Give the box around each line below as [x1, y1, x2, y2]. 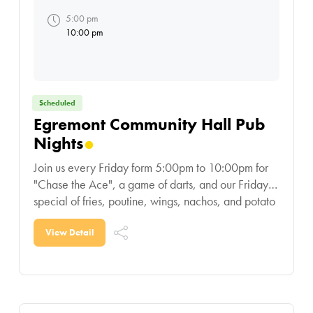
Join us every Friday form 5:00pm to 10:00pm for [33, 159, 268, 176]
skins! [33, 210, 59, 226]
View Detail [45, 226, 94, 239]
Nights [33, 132, 83, 154]
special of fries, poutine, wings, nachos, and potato [33, 193, 275, 210]
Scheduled [38, 98, 75, 108]
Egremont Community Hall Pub [33, 113, 265, 136]
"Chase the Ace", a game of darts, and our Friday [33, 176, 268, 193]
